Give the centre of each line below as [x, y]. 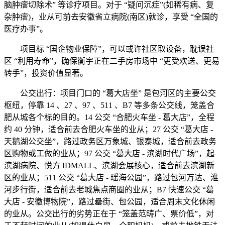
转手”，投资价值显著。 [46, 73]
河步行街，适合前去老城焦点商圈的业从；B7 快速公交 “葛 [109, 190]
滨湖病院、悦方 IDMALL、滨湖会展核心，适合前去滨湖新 [109, 165]
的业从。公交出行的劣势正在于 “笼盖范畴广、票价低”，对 [109, 214]
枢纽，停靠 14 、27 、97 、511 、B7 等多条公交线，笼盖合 [109, 105]
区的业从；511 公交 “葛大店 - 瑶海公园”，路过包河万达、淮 [111, 178]
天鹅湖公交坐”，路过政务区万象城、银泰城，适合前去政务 [110, 141]
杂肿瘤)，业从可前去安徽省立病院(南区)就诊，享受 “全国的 [111, 17]
